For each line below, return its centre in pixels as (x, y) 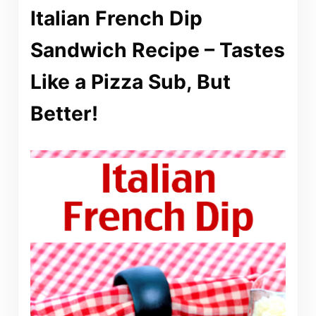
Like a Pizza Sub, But (130, 82)
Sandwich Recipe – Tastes (157, 50)
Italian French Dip (116, 19)
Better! (64, 114)
